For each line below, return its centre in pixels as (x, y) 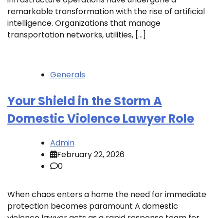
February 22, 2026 (91, 155)
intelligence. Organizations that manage (84, 23)
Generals (68, 75)
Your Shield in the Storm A (85, 101)
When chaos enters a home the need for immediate (107, 195)
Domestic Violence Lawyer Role (101, 119)
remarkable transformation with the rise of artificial (106, 12)
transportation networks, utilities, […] (77, 35)
